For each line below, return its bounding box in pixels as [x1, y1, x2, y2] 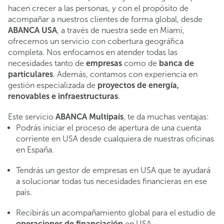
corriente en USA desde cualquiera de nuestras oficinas [16, 134, 214, 144]
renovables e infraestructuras [8, 91, 118, 101]
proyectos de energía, [97, 80, 179, 90]
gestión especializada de [8, 80, 97, 90]
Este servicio [8, 112, 55, 122]
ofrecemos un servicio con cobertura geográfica [8, 36, 183, 46]
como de [122, 58, 159, 68]
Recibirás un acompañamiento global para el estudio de [16, 208, 215, 218]
